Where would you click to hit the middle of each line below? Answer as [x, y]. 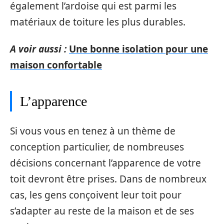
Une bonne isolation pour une [138, 49]
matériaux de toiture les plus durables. [98, 22]
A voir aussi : [38, 49]
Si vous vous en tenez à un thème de [93, 131]
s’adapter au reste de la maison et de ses [102, 211]
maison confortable [56, 65]
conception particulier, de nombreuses [97, 147]
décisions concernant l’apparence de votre [105, 163]
